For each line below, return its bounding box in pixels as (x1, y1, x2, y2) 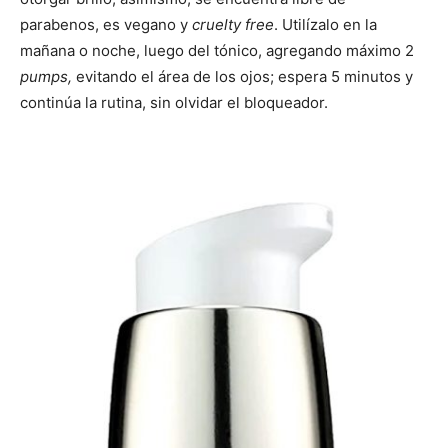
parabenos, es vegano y (20, 14, 192, 34)
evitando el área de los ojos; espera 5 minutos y (76, 66, 413, 86)
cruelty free (192, 14, 274, 34)
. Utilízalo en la (274, 14, 377, 34)
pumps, (20, 66, 76, 86)
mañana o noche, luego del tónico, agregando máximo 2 (20, 40, 414, 60)
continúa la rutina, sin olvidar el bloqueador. (20, 92, 328, 112)
